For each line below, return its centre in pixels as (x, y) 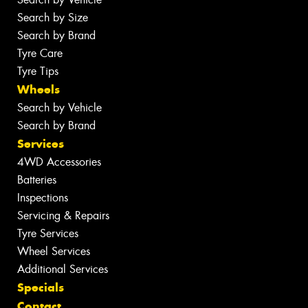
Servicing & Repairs (63, 216)
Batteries (37, 180)
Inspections (43, 198)
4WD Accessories (59, 162)
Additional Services (63, 269)
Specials (41, 287)
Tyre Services (48, 233)
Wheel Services (54, 251)
